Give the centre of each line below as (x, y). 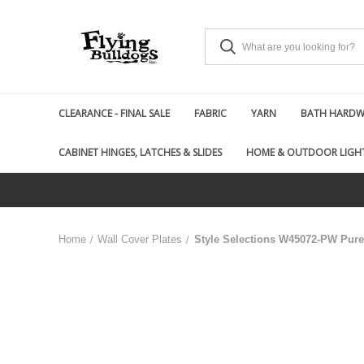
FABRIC (210, 113)
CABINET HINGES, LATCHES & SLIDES (140, 152)
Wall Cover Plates (140, 239)
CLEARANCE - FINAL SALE (114, 113)
